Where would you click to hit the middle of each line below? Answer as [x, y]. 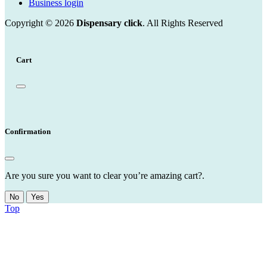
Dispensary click [109, 23]
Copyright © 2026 [41, 23]
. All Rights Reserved [183, 23]
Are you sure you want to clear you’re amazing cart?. [105, 175]
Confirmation [28, 132]
